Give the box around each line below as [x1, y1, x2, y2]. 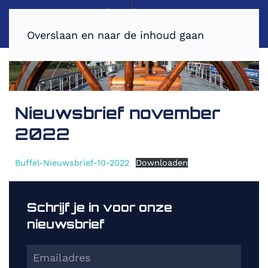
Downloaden [135, 158, 188, 168]
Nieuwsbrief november [15, 103, 220, 124]
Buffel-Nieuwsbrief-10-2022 [15, 158, 129, 168]
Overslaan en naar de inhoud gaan [27, 29, 204, 41]
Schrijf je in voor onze [27, 200, 172, 215]
